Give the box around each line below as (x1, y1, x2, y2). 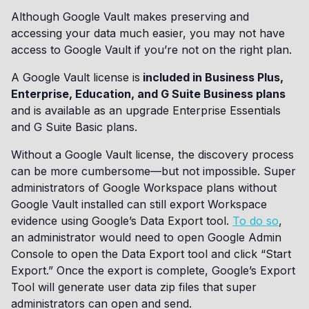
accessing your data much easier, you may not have (11, 26, 285, 40)
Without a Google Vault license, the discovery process (11, 148, 294, 161)
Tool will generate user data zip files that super (11, 280, 257, 294)
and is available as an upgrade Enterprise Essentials (11, 103, 281, 117)
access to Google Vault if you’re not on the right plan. (11, 43, 295, 57)
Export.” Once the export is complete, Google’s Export (11, 263, 295, 277)
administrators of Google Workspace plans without (11, 181, 277, 195)
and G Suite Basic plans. (11, 120, 137, 134)
